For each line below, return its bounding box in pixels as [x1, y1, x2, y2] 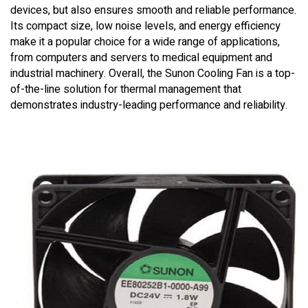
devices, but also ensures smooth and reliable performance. [10, 2, 296, 19]
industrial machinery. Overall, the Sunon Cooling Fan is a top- [10, 65, 295, 82]
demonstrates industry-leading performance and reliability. [10, 97, 287, 113]
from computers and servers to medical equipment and [10, 49, 272, 66]
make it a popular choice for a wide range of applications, [10, 34, 280, 50]
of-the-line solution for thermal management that [10, 81, 241, 98]
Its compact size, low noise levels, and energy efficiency [10, 18, 280, 34]
